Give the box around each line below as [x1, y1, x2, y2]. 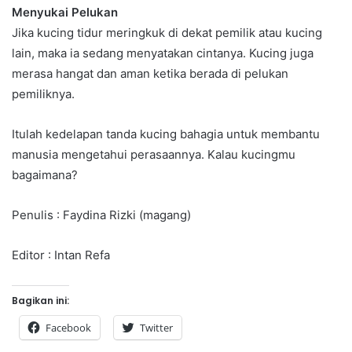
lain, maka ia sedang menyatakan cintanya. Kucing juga [12, 45, 313, 60]
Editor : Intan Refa [12, 247, 110, 262]
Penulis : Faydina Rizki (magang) [12, 207, 191, 222]
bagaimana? [12, 167, 78, 182]
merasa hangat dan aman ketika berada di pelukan [12, 65, 288, 81]
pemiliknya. [12, 86, 75, 101]
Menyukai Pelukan [12, 4, 118, 20]
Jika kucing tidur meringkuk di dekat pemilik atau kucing [12, 24, 322, 40]
